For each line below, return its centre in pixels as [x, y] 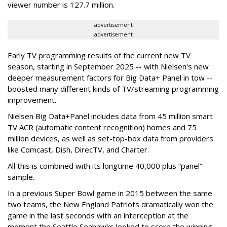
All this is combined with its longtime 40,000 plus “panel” [105, 166]
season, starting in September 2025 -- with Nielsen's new [108, 67]
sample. [21, 177]
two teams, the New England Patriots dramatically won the [110, 204]
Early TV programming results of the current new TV [99, 55]
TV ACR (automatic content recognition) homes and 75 [102, 127]
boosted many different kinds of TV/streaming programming [113, 89]
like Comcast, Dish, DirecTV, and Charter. [78, 150]
